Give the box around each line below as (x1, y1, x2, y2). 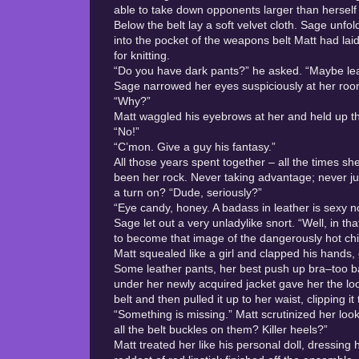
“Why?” (114, 95, 151, 107)
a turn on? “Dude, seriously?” (114, 186, 262, 199)
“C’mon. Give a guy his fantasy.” (114, 140, 276, 153)
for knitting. (114, 49, 173, 62)
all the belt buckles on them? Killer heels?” (114, 323, 328, 336)
